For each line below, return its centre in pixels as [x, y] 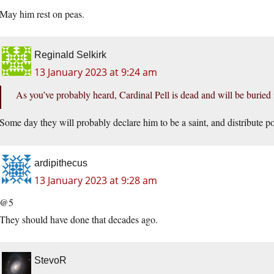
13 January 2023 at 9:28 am [96, 181]
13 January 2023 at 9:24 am [96, 72]
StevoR [50, 261]
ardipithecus [61, 163]
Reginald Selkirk [70, 55]
